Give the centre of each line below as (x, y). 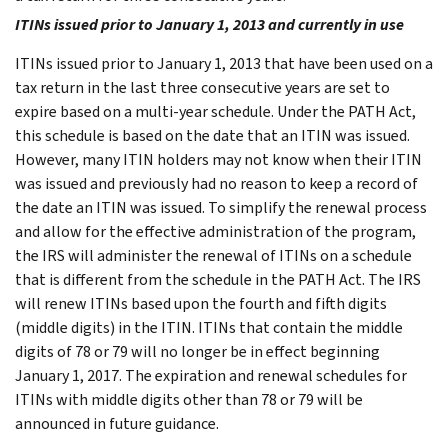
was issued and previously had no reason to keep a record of (216, 183)
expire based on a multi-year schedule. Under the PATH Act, (215, 111)
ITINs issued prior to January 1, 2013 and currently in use (209, 24)
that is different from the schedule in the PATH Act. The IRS (218, 279)
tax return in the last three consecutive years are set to (202, 87)
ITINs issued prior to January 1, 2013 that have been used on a (224, 63)
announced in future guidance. (117, 423)
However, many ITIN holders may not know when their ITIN (218, 159)
